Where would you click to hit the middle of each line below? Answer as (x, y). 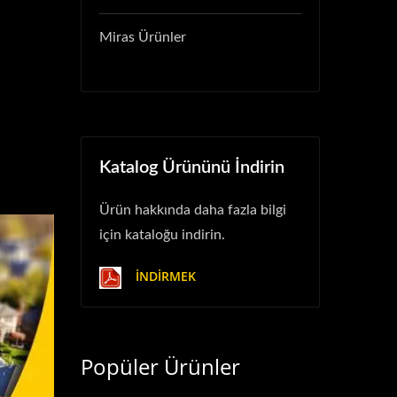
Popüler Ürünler (160, 366)
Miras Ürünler (143, 37)
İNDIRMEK (164, 276)
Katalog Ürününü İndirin (192, 167)
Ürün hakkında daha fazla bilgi (193, 210)
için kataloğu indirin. (162, 235)
